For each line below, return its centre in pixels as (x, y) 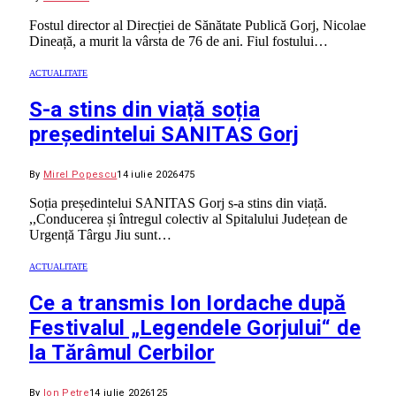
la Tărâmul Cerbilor (122, 353)
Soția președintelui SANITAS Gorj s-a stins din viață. (178, 203)
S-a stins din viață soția (145, 110)
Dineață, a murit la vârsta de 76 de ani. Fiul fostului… (179, 42)
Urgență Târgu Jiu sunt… (100, 235)
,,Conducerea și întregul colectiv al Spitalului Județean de (188, 219)
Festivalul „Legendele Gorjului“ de (195, 328)
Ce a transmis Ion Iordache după (188, 304)
